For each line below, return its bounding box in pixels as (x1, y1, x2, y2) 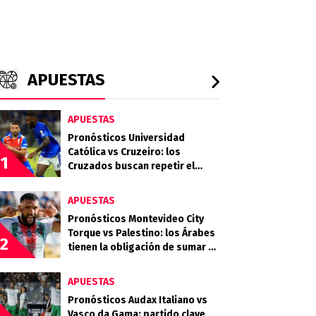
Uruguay (68, 255, 107, 267)
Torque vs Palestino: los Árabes (68, 227, 215, 239)
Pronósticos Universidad (68, 132, 185, 144)
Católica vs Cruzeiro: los (68, 146, 181, 158)
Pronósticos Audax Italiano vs (68, 294, 207, 306)
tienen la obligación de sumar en (68, 241, 219, 253)
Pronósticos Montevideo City (68, 213, 204, 225)
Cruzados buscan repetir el (68, 160, 195, 172)
